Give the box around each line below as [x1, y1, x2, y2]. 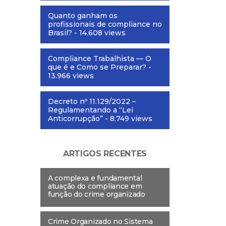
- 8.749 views [103, 114, 152, 124]
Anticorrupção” [48, 114, 103, 124]
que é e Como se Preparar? [48, 63, 146, 72]
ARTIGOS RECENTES [63, 149, 147, 159]
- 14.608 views [72, 28, 126, 38]
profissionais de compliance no [48, 20, 162, 29]
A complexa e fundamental [48, 174, 142, 183]
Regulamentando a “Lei [48, 105, 133, 115]
